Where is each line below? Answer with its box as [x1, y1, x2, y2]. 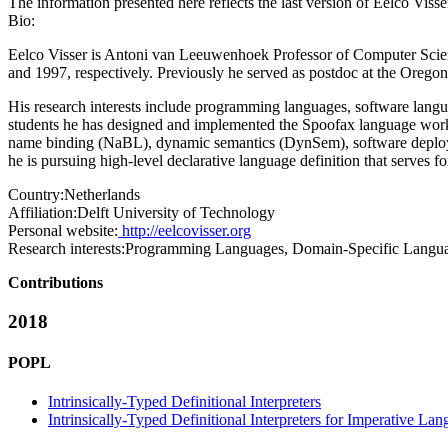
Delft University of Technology [77, 204, 275, 221]
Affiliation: [8, 204, 77, 221]
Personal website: [8, 222, 118, 239]
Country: [8, 186, 64, 203]
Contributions [8, 274, 103, 291]
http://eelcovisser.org [118, 222, 251, 239]
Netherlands [64, 186, 140, 203]
